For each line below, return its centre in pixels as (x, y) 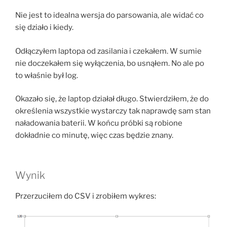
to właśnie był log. (47, 75)
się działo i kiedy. (44, 28)
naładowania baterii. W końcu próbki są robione (99, 123)
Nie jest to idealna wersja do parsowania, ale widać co (109, 15)
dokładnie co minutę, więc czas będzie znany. (94, 136)
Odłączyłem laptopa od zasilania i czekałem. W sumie (108, 51)
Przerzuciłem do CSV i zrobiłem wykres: (86, 196)
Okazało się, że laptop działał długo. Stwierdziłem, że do (112, 99)
